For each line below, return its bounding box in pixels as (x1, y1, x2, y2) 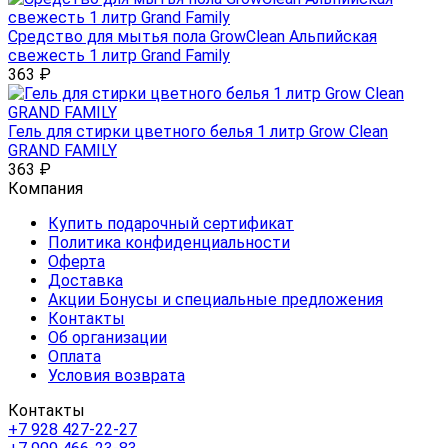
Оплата (48, 347, 101, 367)
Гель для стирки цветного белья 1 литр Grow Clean (8, 122, 388, 142)
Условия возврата (48, 366, 185, 386)
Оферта (48, 252, 105, 272)
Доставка (48, 271, 123, 291)
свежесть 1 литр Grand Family (8, 46, 230, 66)
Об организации (48, 328, 167, 348)
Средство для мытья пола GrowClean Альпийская (8, 27, 377, 47)
